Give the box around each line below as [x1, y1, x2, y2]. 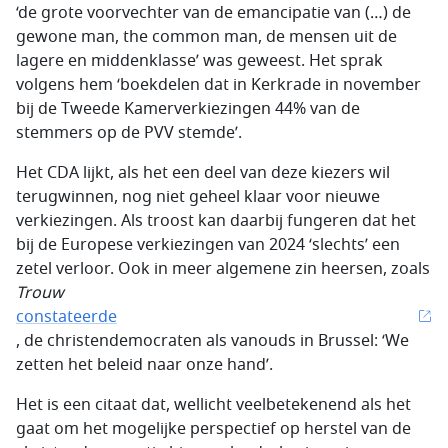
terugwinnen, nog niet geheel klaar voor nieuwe [16, 185, 380, 209]
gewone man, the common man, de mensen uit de [16, 25, 397, 49]
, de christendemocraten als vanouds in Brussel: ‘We [16, 329, 409, 353]
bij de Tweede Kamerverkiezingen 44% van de [16, 97, 360, 121]
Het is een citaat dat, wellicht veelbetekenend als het [16, 393, 411, 417]
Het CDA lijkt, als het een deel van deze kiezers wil [16, 161, 390, 185]
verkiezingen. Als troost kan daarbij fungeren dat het [16, 209, 416, 233]
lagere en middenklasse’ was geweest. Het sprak [16, 49, 383, 73]
